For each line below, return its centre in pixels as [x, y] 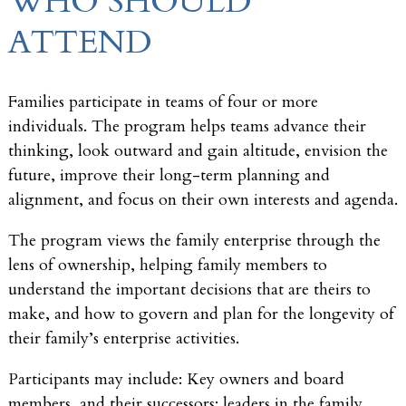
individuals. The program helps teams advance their [187, 127]
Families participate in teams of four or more [163, 102]
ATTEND [80, 43]
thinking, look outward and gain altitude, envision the [198, 151]
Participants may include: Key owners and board [176, 380]
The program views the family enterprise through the [194, 241]
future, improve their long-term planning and [169, 176]
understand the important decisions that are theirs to [189, 290]
